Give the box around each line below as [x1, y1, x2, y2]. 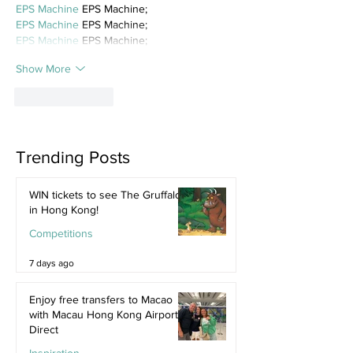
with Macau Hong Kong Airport [29, 308, 178, 321]
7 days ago [29, 258, 74, 269]
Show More [16, 61, 71, 75]
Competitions [29, 227, 93, 240]
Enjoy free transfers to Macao [29, 293, 173, 307]
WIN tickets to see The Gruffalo [29, 188, 181, 202]
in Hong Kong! [29, 203, 98, 217]
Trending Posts [16, 148, 130, 167]
